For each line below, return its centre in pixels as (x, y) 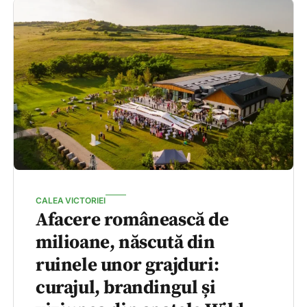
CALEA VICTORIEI (71, 201)
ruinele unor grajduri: (127, 266)
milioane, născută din (125, 243)
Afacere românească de (132, 220)
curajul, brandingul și (126, 288)
